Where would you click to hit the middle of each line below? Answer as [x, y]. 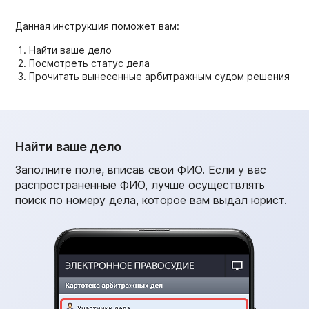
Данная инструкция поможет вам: [97, 26]
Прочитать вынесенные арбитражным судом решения [159, 76]
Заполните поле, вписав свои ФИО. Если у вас [141, 169]
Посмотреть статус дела [89, 63]
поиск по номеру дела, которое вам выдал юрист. [151, 200]
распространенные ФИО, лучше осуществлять [140, 185]
